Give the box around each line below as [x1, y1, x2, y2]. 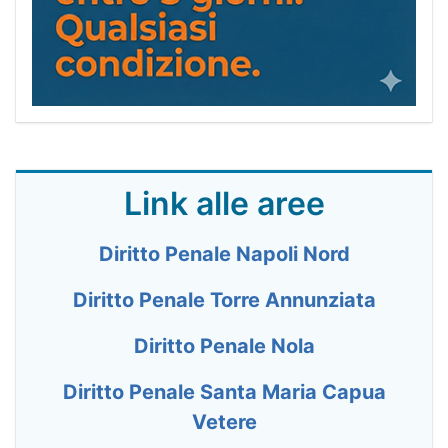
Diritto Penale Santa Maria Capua [62, 379, 386, 404]
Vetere [191, 409, 257, 434]
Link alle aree [123, 183, 325, 223]
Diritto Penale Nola [133, 333, 315, 358]
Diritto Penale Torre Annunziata [72, 287, 376, 312]
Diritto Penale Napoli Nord [98, 241, 350, 266]
